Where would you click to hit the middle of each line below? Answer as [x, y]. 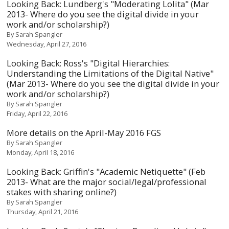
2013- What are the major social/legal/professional [107, 182]
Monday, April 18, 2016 [41, 152]
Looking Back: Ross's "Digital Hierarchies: [88, 63]
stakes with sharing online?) [62, 192]
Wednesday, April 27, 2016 [47, 44]
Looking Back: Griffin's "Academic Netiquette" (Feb [106, 171]
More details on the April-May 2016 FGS [84, 133]
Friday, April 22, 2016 [37, 113]
